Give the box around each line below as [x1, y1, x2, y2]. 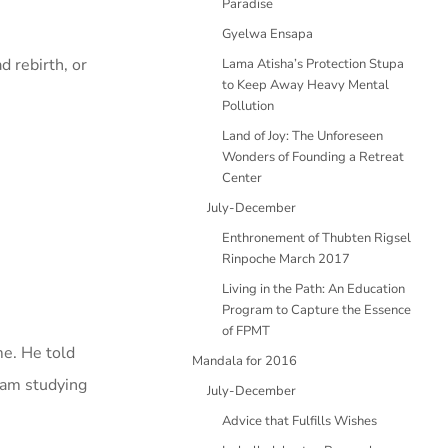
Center [222, 169, 262, 187]
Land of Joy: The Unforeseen [222, 127, 383, 145]
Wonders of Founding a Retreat [222, 148, 404, 166]
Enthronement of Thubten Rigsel [222, 229, 411, 247]
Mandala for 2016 [192, 352, 297, 370]
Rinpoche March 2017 [222, 250, 350, 268]
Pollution [222, 97, 274, 115]
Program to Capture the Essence [222, 301, 411, 319]
